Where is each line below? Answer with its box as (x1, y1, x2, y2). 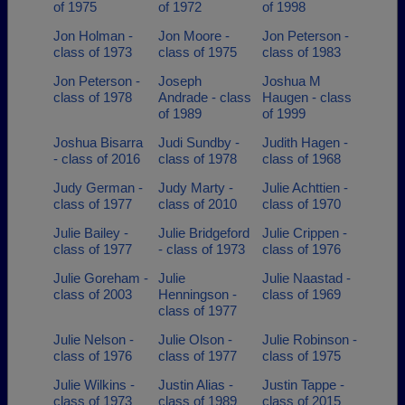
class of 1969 (262, 287, 341, 302)
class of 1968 (262, 151, 341, 166)
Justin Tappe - (262, 377, 344, 392)
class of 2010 (157, 196, 237, 212)
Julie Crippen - (262, 225, 347, 240)
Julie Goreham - (53, 270, 148, 286)
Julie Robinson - (262, 332, 357, 347)
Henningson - (157, 287, 237, 302)
